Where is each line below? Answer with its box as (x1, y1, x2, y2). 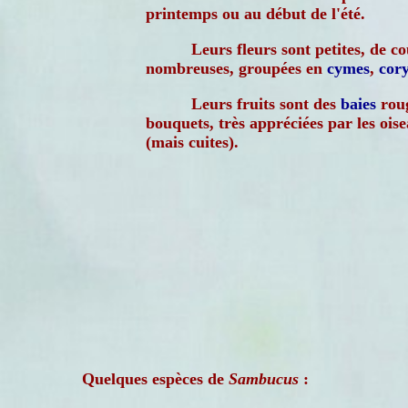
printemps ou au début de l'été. (146, 5, 365, 23)
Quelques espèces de (82, 370, 229, 388)
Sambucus (229, 370, 299, 388)
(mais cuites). (146, 133, 239, 151)
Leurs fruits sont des (191, 95, 341, 113)
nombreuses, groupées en (146, 59, 327, 77)
